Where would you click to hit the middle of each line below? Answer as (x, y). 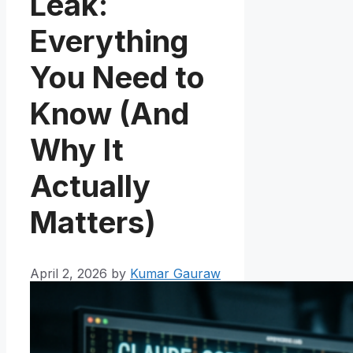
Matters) (93, 223)
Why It (77, 150)
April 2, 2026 (69, 273)
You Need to (117, 78)
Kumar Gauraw (175, 273)
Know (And (110, 114)
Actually (90, 186)
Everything (109, 41)
